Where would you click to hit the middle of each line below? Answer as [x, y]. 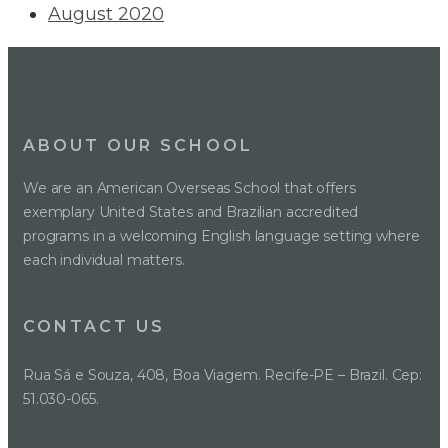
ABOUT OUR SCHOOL [138, 146]
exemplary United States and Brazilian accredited [191, 212]
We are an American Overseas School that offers [189, 188]
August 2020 [106, 14]
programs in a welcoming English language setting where [221, 236]
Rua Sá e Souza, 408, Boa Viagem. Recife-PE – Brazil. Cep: [223, 374]
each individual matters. [104, 260]
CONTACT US [94, 326]
